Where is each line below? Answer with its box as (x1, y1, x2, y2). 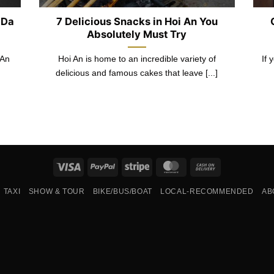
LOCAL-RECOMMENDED (160, 187, 254, 196)
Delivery (217, 188, 248, 199)
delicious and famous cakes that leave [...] (56, 67, 218, 78)
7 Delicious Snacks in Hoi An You (56, 15, 218, 28)
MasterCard (183, 160, 229, 171)
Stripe (149, 160, 171, 171)
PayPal (114, 160, 141, 171)
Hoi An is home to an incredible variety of (57, 53, 216, 64)
